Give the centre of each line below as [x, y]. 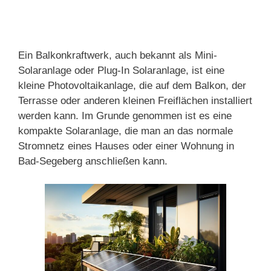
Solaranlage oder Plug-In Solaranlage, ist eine [121, 70]
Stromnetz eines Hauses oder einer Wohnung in [126, 146]
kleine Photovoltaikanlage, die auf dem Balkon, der [132, 85]
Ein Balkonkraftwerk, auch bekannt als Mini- [118, 55]
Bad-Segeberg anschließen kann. [93, 161]
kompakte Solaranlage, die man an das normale [126, 131]
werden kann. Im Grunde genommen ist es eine [125, 116]
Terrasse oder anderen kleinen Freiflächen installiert [135, 100]
